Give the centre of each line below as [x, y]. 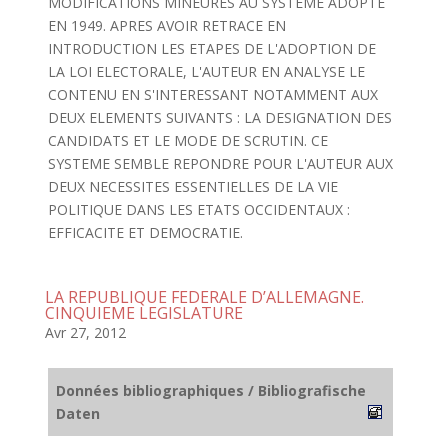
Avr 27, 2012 [85, 332]
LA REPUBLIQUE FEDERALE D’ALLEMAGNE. [204, 297]
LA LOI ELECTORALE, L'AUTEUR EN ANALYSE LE [206, 71]
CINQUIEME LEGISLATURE [143, 313]
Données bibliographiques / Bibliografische [211, 390]
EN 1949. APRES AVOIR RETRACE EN [166, 25]
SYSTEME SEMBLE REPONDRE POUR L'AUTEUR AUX [220, 163]
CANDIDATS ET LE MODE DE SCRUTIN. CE [187, 140]
